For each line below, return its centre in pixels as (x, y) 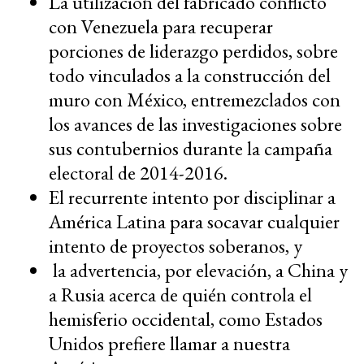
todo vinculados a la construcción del (190, 75)
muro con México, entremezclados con (195, 99)
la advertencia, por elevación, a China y (198, 270)
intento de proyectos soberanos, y (175, 245)
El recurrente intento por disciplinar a (192, 197)
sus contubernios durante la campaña (191, 148)
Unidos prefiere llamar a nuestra (169, 343)
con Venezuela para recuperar (161, 26)
